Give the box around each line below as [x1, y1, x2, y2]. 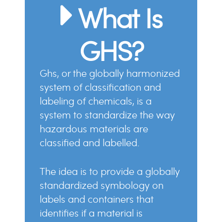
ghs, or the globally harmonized [40, 66, 47, 80]
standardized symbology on [40, 178, 164, 192]
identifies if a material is [40, 206, 143, 220]
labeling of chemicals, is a [40, 94, 152, 108]
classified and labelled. [40, 136, 140, 150]
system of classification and [40, 80, 161, 94]
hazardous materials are [40, 122, 148, 136]
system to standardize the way [40, 108, 175, 122]
